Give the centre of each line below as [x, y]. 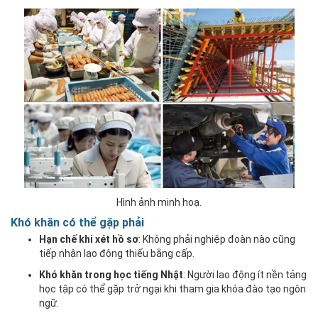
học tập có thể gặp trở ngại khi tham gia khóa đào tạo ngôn [172, 289]
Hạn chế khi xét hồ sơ [89, 239]
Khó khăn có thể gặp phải [77, 222]
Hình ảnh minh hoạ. [159, 202]
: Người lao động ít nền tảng [245, 274]
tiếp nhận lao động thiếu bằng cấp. [117, 253]
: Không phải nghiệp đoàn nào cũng [217, 239]
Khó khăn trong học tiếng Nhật [111, 274]
